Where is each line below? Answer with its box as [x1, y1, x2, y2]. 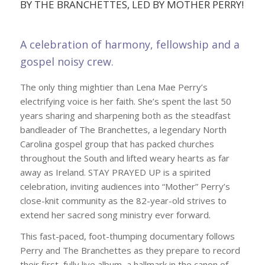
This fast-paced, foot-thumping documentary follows [20, 230, 235, 243]
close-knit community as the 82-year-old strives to [20, 194, 227, 206]
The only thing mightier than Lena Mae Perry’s [20, 80, 208, 93]
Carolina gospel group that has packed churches [20, 137, 214, 150]
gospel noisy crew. [20, 54, 114, 69]
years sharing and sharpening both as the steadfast [20, 109, 231, 121]
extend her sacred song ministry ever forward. [20, 208, 211, 221]
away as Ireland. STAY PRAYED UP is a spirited [20, 166, 211, 178]
